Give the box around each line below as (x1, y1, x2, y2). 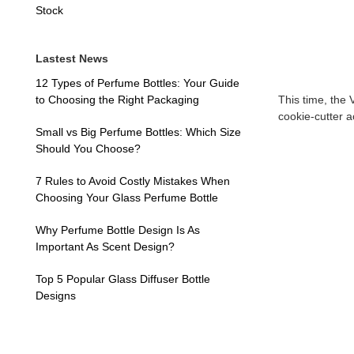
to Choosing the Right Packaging (35, 93, 199, 106)
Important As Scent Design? (35, 240, 175, 253)
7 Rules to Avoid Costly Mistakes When (35, 175, 230, 187)
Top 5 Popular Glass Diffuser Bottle (35, 273, 210, 285)
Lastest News (35, 52, 108, 65)
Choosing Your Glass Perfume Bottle (35, 191, 218, 204)
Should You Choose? (35, 142, 141, 155)
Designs (35, 289, 76, 302)
